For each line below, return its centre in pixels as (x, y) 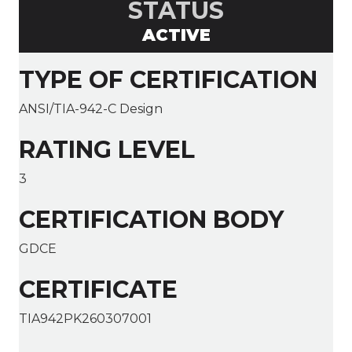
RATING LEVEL (107, 150)
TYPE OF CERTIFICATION (168, 80)
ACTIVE (176, 35)
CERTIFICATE (98, 290)
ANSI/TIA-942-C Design (91, 109)
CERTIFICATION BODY (151, 220)
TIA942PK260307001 (85, 319)
